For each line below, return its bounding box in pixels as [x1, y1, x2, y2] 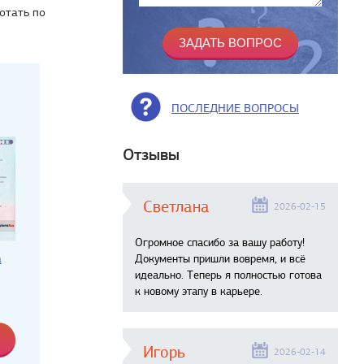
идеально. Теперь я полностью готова [135, 268, 322, 282]
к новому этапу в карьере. [135, 284, 262, 298]
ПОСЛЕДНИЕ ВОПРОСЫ [171, 101, 299, 115]
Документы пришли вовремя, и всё [135, 252, 305, 266]
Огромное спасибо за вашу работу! [135, 236, 305, 249]
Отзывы [123, 145, 180, 165]
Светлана [143, 197, 210, 217]
